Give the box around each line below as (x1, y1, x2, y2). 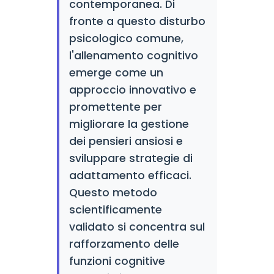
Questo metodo (68, 185, 157, 200)
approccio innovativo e (68, 83, 196, 97)
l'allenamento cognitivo (68, 48, 198, 63)
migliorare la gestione (68, 117, 189, 131)
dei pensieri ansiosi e (68, 134, 183, 149)
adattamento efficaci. (68, 168, 191, 183)
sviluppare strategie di (68, 151, 193, 166)
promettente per (68, 100, 162, 114)
